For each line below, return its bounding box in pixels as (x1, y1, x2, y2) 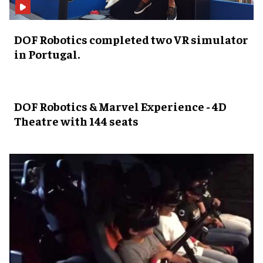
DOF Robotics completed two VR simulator (14, 32, 248, 47)
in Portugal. (14, 46, 80, 62)
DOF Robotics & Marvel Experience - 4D (14, 99, 227, 114)
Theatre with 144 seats (14, 113, 139, 129)
